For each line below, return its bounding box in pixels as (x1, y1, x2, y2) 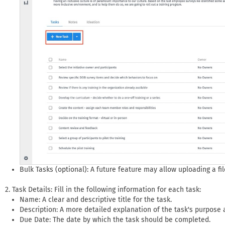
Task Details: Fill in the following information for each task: (12, 185, 201, 194)
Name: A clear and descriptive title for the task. (20, 195, 172, 204)
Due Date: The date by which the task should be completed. (20, 215, 210, 224)
